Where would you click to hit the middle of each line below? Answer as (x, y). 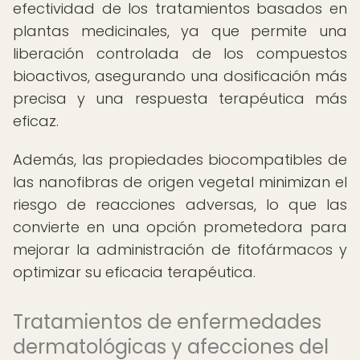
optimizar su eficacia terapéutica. (134, 272)
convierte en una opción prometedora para (180, 227)
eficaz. (36, 121)
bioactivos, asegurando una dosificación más (180, 76)
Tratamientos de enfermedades (167, 322)
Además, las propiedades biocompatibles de (180, 160)
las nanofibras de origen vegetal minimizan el (180, 182)
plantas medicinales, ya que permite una (180, 31)
